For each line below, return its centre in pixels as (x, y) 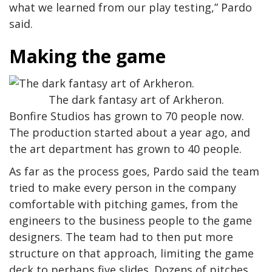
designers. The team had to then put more (121, 237)
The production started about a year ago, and (130, 133)
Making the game (87, 56)
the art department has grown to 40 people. (125, 149)
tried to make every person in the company (123, 188)
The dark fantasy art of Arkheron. (136, 100)
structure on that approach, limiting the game (131, 253)
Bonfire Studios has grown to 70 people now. (127, 116)
